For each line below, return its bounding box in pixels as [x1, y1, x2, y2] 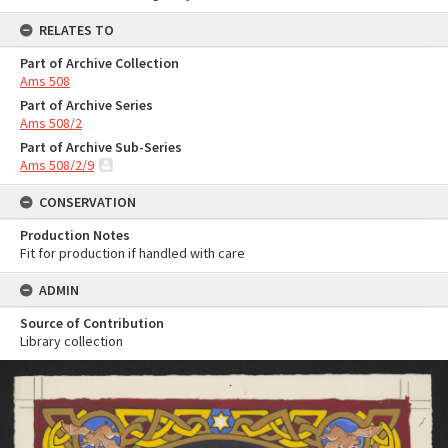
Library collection [20, 332, 123, 350]
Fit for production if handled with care [20, 244, 245, 262]
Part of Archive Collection [20, 54, 179, 72]
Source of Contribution [20, 314, 164, 332]
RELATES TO [39, 21, 114, 39]
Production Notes [20, 226, 130, 244]
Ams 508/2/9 [20, 156, 94, 174]
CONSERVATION [39, 193, 136, 211]
